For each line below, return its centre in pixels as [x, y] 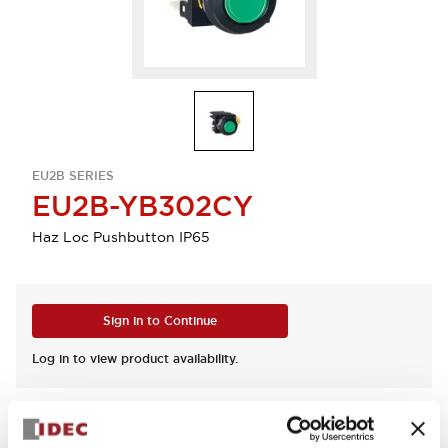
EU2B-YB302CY [142, 206]
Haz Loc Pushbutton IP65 [121, 237]
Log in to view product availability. [135, 359]
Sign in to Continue [160, 321]
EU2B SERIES [73, 176]
